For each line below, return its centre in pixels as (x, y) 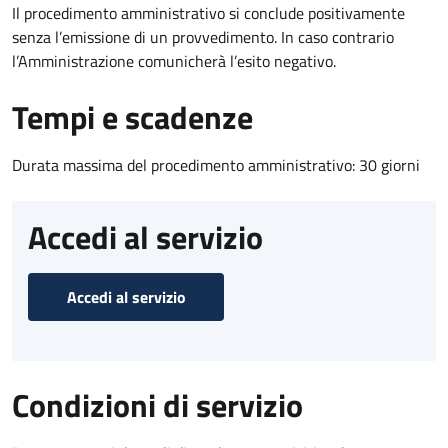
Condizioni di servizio (157, 404)
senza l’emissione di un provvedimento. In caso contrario (203, 36)
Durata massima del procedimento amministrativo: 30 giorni (216, 164)
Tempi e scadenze (132, 116)
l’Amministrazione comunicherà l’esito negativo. (174, 60)
